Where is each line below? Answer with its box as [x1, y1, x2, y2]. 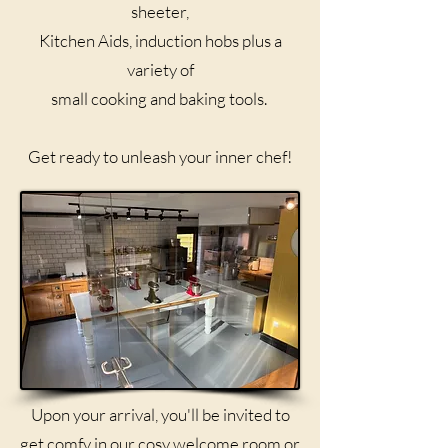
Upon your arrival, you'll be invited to [30, 403, 290, 425]
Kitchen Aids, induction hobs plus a [38, 29, 282, 51]
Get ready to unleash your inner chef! [28, 145, 292, 167]
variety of [126, 58, 194, 80]
